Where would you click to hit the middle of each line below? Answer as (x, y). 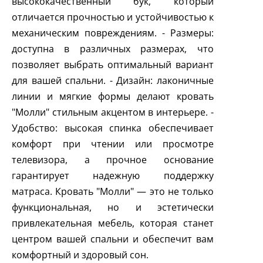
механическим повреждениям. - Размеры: (113, 33)
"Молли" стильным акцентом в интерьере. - (113, 112)
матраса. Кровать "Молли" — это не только (113, 191)
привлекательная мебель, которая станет (113, 223)
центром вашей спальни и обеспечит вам (113, 239)
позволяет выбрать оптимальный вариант (113, 65)
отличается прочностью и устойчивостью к (113, 17)
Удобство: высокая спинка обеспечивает (113, 128)
